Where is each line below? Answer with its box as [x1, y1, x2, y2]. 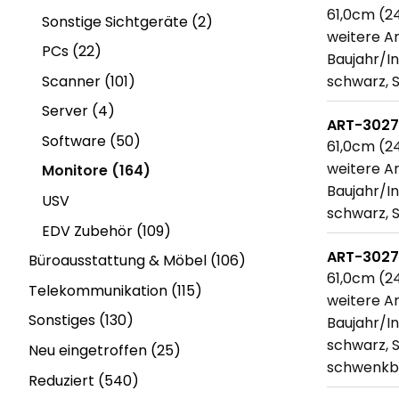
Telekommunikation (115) [28, 280, 202, 301]
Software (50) [42, 130, 141, 151]
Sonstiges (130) [28, 310, 134, 331]
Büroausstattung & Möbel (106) [28, 250, 246, 272]
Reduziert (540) [28, 370, 139, 391]
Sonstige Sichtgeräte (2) [42, 11, 213, 32]
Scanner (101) [42, 70, 135, 92]
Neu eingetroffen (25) [28, 340, 181, 362]
